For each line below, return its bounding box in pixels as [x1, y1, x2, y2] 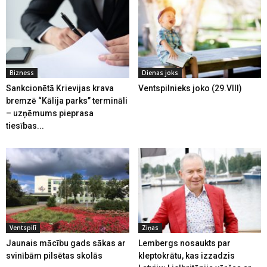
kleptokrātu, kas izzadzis [138, 250, 235, 260]
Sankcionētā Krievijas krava [6, 83, 114, 94]
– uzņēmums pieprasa [6, 108, 94, 119]
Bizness [10, 69, 34, 77]
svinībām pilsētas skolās [6, 250, 103, 260]
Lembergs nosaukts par [138, 238, 231, 248]
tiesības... [6, 121, 44, 131]
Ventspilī [10, 223, 36, 232]
